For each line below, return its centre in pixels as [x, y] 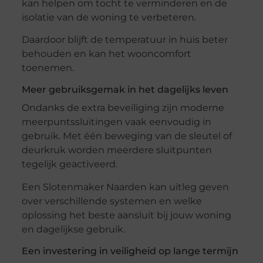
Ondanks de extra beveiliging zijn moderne [123, 108]
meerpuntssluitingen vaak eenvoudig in [116, 122]
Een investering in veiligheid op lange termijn [130, 251]
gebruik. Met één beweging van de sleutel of [127, 136]
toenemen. [48, 68]
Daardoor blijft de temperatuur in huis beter [124, 40]
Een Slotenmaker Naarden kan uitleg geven [125, 187]
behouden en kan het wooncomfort [106, 54]
